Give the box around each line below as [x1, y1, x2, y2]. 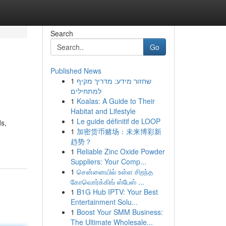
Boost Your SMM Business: [76, 207, 163, 217]
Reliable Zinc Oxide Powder [76, 146, 165, 156]
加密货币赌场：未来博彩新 [76, 126, 161, 136]
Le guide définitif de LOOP [76, 116, 160, 126]
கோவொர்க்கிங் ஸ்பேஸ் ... [70, 177, 144, 187]
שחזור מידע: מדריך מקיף [76, 76, 151, 86]
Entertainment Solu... [70, 197, 138, 207]
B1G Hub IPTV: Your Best [76, 187, 158, 197]
